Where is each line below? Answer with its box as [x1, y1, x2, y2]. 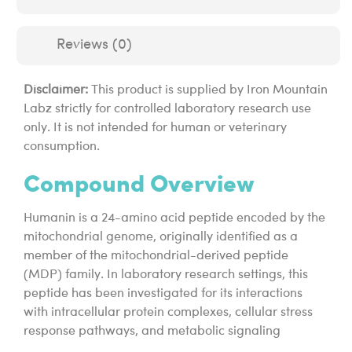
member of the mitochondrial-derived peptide [24, 249, 288, 262]
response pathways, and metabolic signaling [24, 324, 280, 338]
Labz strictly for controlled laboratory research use [24, 103, 311, 116]
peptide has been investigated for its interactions [24, 287, 302, 300]
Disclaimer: [24, 84, 88, 97]
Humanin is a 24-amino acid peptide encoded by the [24, 211, 325, 225]
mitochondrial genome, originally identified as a [24, 230, 298, 244]
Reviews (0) [57, 38, 132, 53]
